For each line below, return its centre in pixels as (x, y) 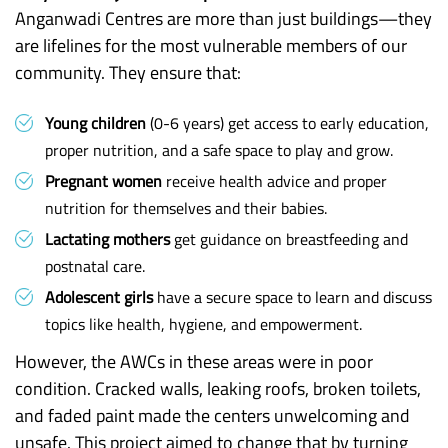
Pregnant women (103, 181)
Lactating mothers (107, 239)
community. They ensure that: (128, 72)
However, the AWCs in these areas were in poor (194, 361)
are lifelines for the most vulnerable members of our (211, 45)
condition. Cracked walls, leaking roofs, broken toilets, (218, 388)
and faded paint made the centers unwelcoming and (212, 415)
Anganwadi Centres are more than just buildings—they (223, 18)
